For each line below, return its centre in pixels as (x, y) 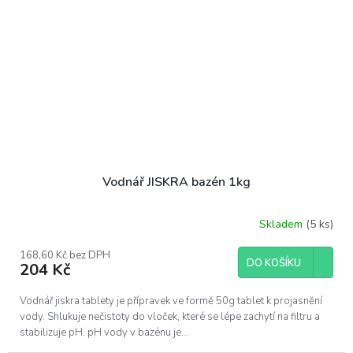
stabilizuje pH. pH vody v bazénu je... (104, 333)
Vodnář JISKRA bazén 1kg (176, 182)
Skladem (282, 224)
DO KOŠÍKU (274, 264)
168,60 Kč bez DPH (65, 256)
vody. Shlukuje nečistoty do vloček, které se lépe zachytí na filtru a (170, 317)
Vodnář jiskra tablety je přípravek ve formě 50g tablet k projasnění (171, 301)
